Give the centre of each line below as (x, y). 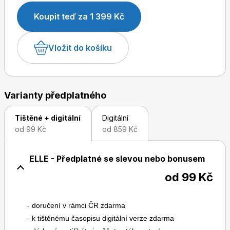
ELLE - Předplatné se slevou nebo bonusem (117, 159)
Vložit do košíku (80, 47)
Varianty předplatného (55, 95)
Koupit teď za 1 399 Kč (79, 17)
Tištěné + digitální (48, 118)
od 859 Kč (120, 129)
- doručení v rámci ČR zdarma (76, 206)
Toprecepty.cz (63, 81)
